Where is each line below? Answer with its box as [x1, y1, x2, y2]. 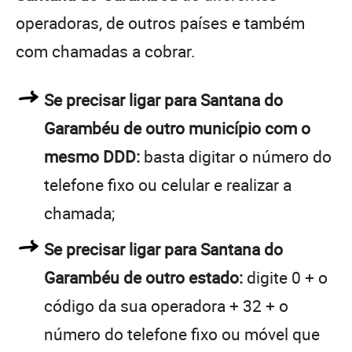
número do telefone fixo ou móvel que [44, 322, 320, 345]
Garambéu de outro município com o [44, 116, 310, 139]
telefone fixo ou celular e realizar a [44, 173, 291, 196]
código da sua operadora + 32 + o [44, 294, 288, 317]
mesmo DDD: [44, 145, 140, 167]
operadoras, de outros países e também [16, 11, 305, 34]
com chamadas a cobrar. [16, 39, 196, 62]
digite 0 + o [243, 266, 328, 288]
